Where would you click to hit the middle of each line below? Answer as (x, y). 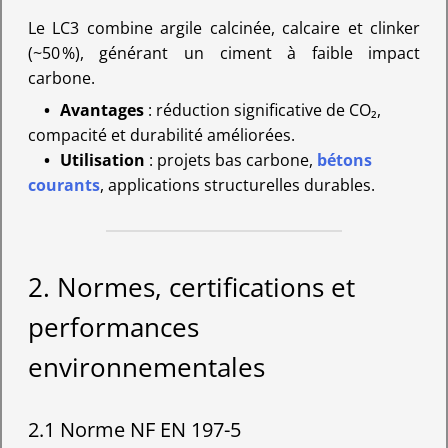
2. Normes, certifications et (191, 288)
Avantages (101, 109)
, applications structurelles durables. (237, 184)
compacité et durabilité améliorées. (161, 134)
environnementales (146, 368)
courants (63, 184)
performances (113, 328)
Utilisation (102, 159)
